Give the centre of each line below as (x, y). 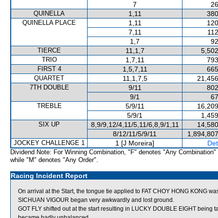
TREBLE (49, 106)
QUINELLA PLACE (49, 23)
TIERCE (49, 50)
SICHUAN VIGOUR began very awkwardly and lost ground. (96, 200)
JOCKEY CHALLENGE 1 (49, 143)
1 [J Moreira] (135, 143)
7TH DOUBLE (49, 87)
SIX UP (49, 124)
